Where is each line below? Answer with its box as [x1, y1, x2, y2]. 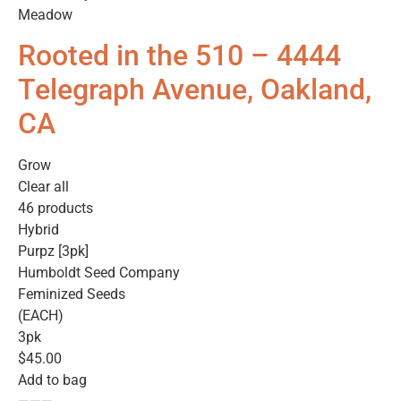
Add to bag [18, 371, 87, 389]
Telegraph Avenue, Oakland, [18, 73, 371, 107]
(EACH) [18, 307, 64, 325]
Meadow [18, 6, 73, 24]
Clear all [18, 178, 69, 196]
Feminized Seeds [18, 286, 125, 303]
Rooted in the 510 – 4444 [18, 38, 341, 73]
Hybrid [18, 221, 59, 239]
